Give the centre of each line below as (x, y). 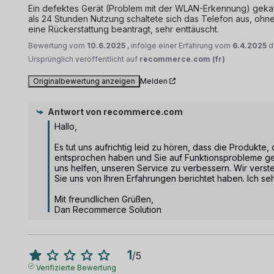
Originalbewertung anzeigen (84, 81)
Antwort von (75, 111)
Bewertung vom (58, 45)
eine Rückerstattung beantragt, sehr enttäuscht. (124, 29)
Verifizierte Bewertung (76, 267)
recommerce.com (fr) (183, 59)
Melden (154, 81)
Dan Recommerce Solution (108, 209)
